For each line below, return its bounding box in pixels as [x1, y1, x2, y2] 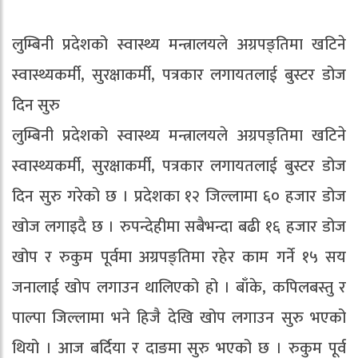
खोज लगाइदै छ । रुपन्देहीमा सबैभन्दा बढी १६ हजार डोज [12, 213, 346, 241]
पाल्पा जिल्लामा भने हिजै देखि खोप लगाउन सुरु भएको [12, 304, 346, 332]
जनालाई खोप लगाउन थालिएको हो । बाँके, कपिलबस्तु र [12, 274, 346, 301]
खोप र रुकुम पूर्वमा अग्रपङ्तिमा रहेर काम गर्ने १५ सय [12, 244, 346, 271]
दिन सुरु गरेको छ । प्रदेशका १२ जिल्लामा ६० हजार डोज [12, 183, 346, 210]
